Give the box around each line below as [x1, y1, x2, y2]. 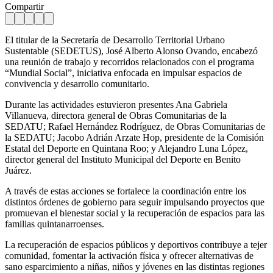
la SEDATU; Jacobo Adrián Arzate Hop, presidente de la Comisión [5, 132, 264, 143]
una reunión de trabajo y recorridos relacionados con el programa [5, 56, 254, 67]
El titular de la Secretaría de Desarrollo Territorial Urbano [5, 34, 225, 45]
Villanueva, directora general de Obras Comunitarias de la [5, 110, 227, 121]
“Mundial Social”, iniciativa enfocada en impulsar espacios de [5, 67, 242, 78]
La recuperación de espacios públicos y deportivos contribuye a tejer [5, 239, 267, 250]
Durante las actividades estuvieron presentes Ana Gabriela [5, 99, 227, 110]
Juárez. [5, 165, 32, 175]
